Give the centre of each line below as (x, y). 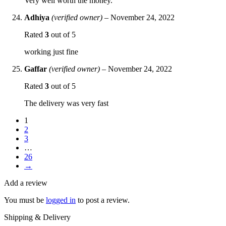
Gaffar (37, 69)
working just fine (51, 51)
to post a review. (103, 200)
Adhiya (38, 17)
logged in (61, 200)
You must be (25, 200)
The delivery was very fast (66, 103)
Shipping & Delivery (37, 217)
